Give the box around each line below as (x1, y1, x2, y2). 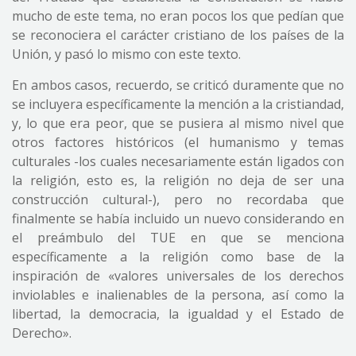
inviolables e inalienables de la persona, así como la (12, 286, 344, 304)
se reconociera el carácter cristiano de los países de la (12, 26, 344, 44)
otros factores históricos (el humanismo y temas (12, 133, 344, 151)
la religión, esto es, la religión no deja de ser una (12, 172, 344, 189)
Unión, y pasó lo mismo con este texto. (12, 45, 241, 63)
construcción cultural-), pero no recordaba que (12, 191, 344, 208)
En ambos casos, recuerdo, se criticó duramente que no (12, 76, 344, 94)
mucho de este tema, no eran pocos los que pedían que (12, 7, 344, 25)
